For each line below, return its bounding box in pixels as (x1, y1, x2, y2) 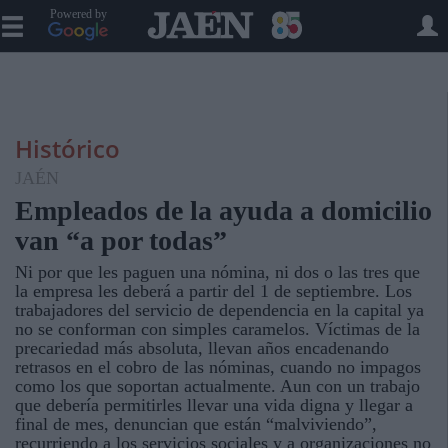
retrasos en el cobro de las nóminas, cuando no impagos (15, 357, 421, 377)
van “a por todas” (15, 225, 227, 256)
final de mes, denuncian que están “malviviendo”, (15, 414, 377, 434)
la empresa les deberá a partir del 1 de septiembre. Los (15, 281, 412, 301)
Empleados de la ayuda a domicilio (15, 195, 432, 226)
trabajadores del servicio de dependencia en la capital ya (15, 300, 424, 320)
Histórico (15, 132, 120, 165)
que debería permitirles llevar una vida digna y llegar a (15, 395, 413, 415)
